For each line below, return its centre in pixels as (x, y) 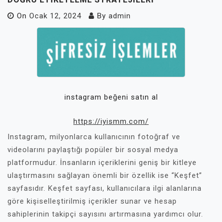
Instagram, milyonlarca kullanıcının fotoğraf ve (94, 137)
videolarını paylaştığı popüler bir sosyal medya (93, 149)
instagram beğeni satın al (111, 97)
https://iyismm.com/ (111, 121)
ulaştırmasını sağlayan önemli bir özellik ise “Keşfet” (105, 175)
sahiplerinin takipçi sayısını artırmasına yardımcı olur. (105, 214)
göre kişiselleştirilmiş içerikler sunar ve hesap (92, 201)
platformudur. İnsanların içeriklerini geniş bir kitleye (102, 162)
